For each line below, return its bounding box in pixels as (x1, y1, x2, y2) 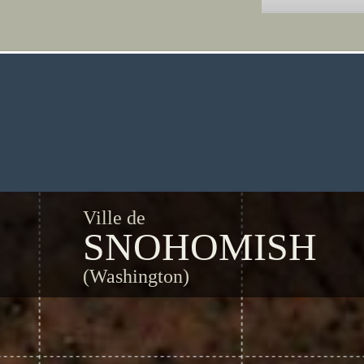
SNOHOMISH (83, 225, 317, 268)
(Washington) (83, 266, 189, 287)
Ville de (83, 207, 145, 228)
